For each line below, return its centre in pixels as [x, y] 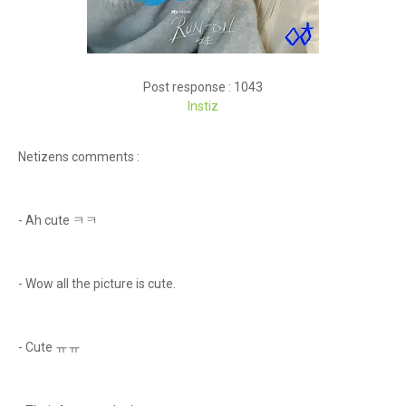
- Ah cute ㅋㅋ [58, 220]
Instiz [203, 106]
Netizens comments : [79, 157]
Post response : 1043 [203, 87]
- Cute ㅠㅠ [49, 347]
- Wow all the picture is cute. [98, 284]
